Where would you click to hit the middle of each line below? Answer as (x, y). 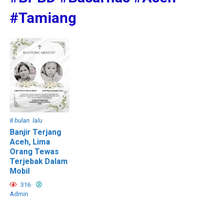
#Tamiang (43, 18)
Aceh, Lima (30, 142)
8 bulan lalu (26, 121)
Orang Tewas (34, 152)
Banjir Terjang (36, 132)
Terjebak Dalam (39, 162)
